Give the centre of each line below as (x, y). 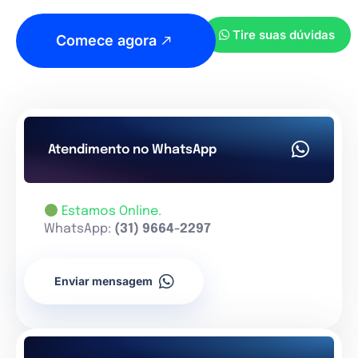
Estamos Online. (112, 212)
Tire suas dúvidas (284, 35)
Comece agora (106, 41)
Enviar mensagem (103, 281)
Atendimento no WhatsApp (132, 149)
